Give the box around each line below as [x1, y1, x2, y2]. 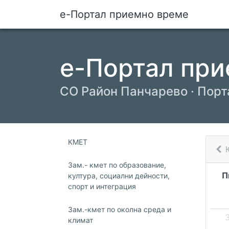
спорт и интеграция [68, 182, 136, 191]
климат [68, 216, 93, 224]
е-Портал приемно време [60, 8, 189, 20]
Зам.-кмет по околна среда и [68, 205, 171, 214]
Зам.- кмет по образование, [68, 161, 166, 169]
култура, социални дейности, [68, 171, 170, 180]
